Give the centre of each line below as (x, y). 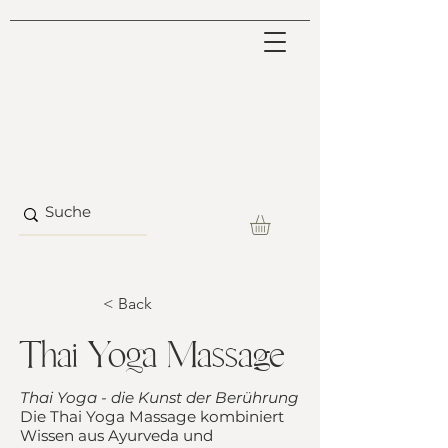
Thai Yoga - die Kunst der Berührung (159, 398)
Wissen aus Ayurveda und (116, 436)
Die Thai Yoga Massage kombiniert (152, 417)
